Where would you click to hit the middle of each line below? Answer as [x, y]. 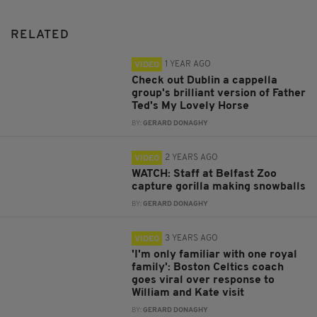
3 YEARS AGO [192, 239]
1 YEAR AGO [188, 65]
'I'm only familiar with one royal [215, 255]
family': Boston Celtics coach [208, 268]
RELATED [40, 35]
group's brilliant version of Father [219, 94]
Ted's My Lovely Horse [191, 106]
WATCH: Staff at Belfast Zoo [204, 174]
